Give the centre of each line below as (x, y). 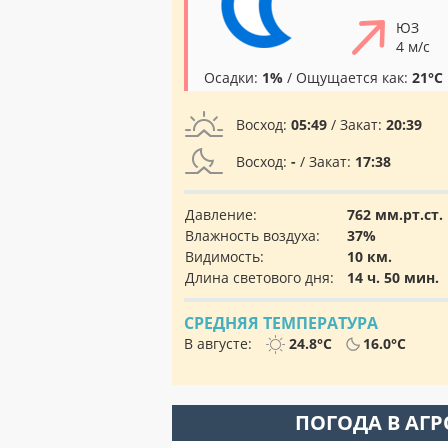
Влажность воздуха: (252, 235)
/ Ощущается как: (347, 77)
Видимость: (224, 256)
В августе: (220, 343)
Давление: (221, 214)
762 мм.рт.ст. (395, 214)
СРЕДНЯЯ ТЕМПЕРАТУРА (281, 323)
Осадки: (233, 77)
